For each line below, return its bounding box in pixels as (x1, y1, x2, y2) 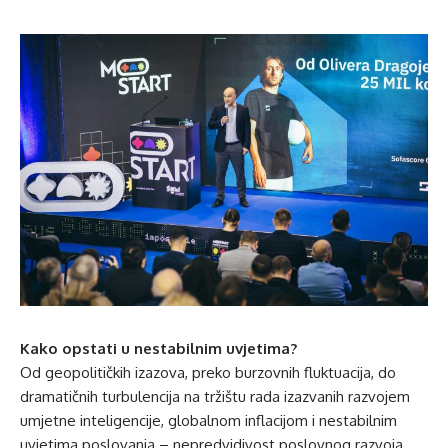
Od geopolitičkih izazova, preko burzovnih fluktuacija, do (20, 362, 396, 382)
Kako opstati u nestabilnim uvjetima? (20, 338, 297, 358)
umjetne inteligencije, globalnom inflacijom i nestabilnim (20, 410, 397, 430)
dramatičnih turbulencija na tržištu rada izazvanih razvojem (20, 386, 410, 406)
